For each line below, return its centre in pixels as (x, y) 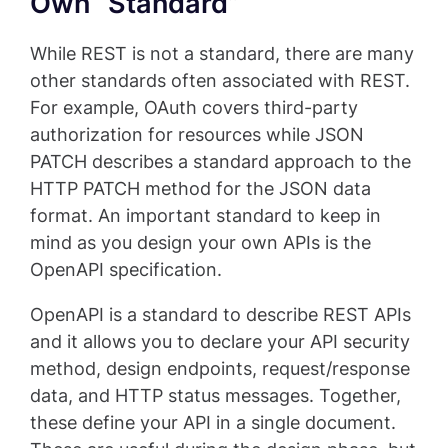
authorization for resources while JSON (197, 135)
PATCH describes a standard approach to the (220, 162)
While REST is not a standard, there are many (222, 54)
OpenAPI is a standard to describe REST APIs (220, 315)
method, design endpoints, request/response (220, 369)
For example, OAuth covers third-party (194, 108)
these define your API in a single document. (213, 423)
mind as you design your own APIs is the (200, 243)
